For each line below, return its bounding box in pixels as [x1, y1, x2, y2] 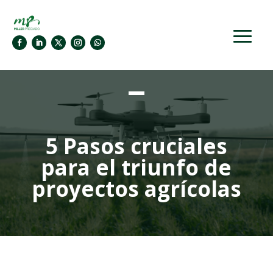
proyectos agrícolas [31, 174, 241, 203]
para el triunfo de [41, 152, 232, 182]
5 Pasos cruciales [45, 131, 227, 160]
